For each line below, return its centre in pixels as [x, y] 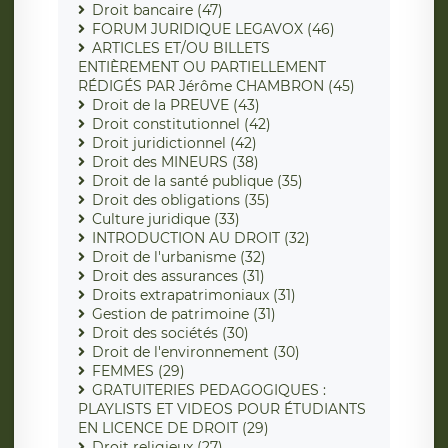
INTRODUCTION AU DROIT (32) [201, 238]
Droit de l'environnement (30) [196, 352]
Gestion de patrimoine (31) [184, 314]
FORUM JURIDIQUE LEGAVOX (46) [213, 29]
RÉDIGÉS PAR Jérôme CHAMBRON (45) [216, 86]
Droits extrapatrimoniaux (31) [194, 295]
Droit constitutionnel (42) [181, 124]
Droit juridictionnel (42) [174, 143]
